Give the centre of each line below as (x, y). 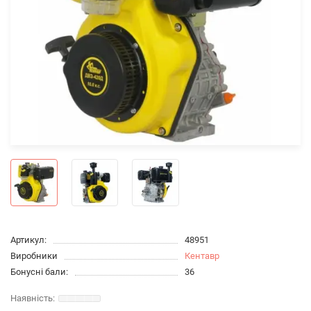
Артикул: (28, 239)
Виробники (34, 255)
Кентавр (202, 255)
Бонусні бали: (39, 271)
